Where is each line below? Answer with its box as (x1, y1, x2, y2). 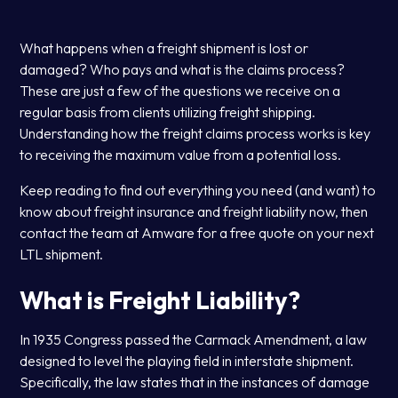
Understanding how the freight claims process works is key (20, 124, 371, 143)
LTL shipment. (20, 245, 104, 264)
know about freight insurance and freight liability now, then (20, 203, 369, 221)
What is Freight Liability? (20, 285, 301, 316)
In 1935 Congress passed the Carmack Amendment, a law (20, 330, 368, 349)
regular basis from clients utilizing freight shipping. (20, 103, 316, 122)
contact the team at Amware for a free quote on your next (20, 224, 375, 243)
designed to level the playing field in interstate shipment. (20, 352, 354, 370)
